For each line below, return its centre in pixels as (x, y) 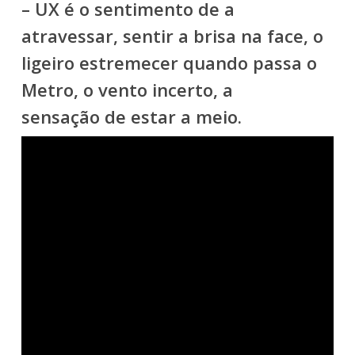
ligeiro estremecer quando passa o (169, 63)
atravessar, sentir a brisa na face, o (172, 36)
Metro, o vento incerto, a (127, 90)
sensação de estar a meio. (131, 116)
